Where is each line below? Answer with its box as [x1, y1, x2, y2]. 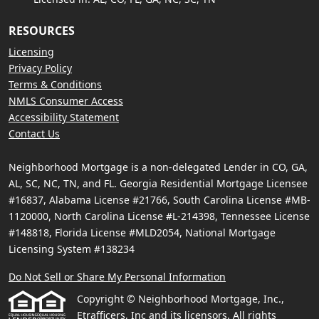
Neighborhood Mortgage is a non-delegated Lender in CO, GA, [9, 160, 308, 174]
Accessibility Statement [9, 110, 119, 125]
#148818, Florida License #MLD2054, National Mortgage [9, 226, 276, 240]
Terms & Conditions [9, 78, 102, 92]
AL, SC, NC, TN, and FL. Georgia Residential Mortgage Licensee [9, 177, 308, 191]
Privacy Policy [9, 61, 72, 75]
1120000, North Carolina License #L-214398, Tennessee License [9, 209, 310, 224]
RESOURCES [9, 23, 75, 39]
